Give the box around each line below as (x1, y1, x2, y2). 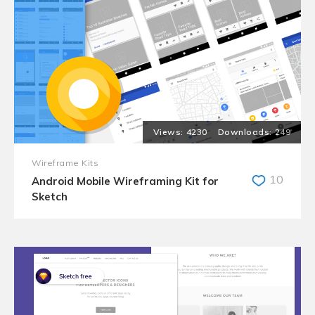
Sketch (32, 190, 67, 203)
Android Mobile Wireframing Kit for (32, 174, 219, 188)
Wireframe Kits (32, 157, 98, 168)
